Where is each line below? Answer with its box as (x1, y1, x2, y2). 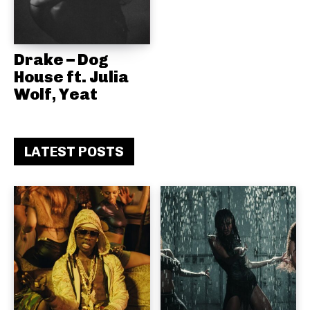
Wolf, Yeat (14, 84, 98, 104)
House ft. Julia (14, 67, 129, 87)
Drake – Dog (14, 50, 109, 70)
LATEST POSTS (24, 143, 124, 161)
